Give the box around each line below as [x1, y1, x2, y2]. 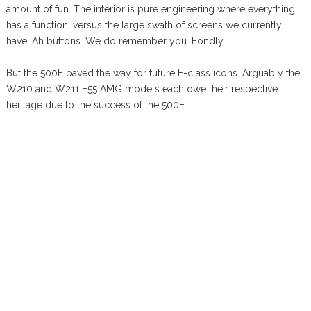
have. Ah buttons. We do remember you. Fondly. [6, 35, 225, 47]
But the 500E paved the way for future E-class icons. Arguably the [6, 67, 300, 78]
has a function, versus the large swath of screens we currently [6, 19, 282, 31]
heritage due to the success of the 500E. [6, 99, 187, 110]
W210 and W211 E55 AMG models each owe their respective [6, 83, 278, 94]
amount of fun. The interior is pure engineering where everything [6, 3, 295, 15]
